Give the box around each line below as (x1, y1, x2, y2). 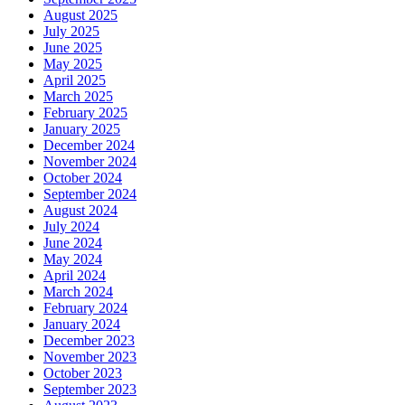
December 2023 (43, 333, 135, 349)
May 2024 (43, 251, 102, 268)
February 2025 (43, 105, 127, 121)
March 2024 (43, 284, 113, 300)
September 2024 (43, 186, 137, 202)
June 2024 (43, 235, 102, 251)
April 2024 (43, 268, 106, 284)
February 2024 (43, 300, 127, 316)
